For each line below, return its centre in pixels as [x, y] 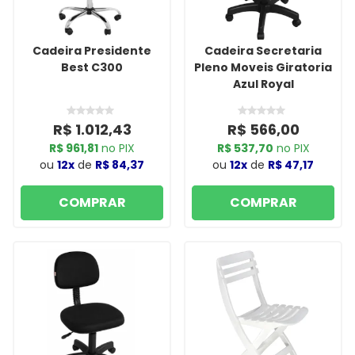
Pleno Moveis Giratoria [263, 67]
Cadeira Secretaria [263, 51]
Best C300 [92, 67]
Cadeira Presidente [92, 51]
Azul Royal [263, 84]
